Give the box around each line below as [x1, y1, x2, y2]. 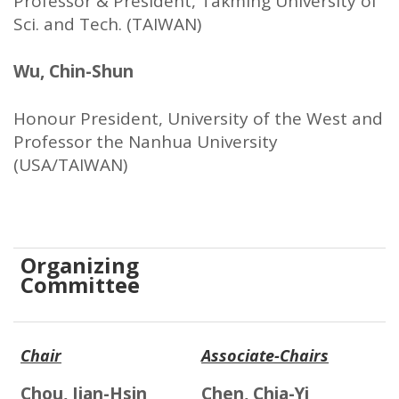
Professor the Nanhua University [13, 130, 278, 154]
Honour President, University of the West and [13, 107, 383, 131]
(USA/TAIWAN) [13, 153, 127, 177]
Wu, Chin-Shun [13, 60, 138, 84]
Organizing [20, 250, 139, 281]
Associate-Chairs [201, 345, 329, 367]
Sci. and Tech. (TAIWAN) [13, 12, 201, 37]
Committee [20, 270, 140, 300]
